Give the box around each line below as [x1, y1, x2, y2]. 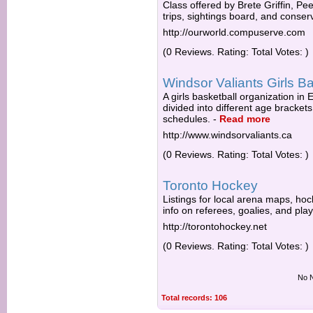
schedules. [163, 113, 210, 124]
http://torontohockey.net [163, 221, 267, 232]
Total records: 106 [161, 293, 227, 302]
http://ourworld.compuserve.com [163, 27, 305, 38]
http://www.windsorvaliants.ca [163, 129, 292, 140]
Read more [219, 113, 270, 124]
